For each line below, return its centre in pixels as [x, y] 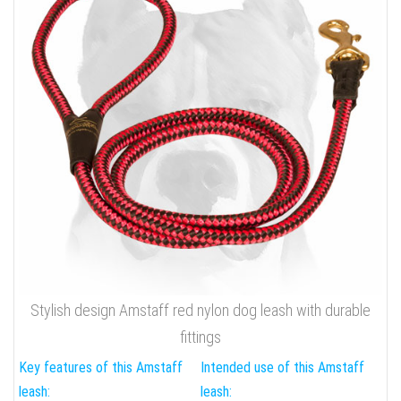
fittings [200, 337]
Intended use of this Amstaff [282, 368]
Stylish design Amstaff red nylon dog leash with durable [200, 311]
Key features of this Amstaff [101, 368]
